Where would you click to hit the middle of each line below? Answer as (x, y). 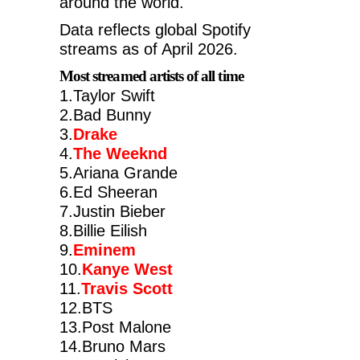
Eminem (104, 250)
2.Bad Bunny (105, 115)
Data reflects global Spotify (155, 29)
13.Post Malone (115, 327)
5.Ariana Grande (119, 172)
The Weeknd (120, 153)
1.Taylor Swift (107, 95)
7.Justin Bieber (112, 211)
